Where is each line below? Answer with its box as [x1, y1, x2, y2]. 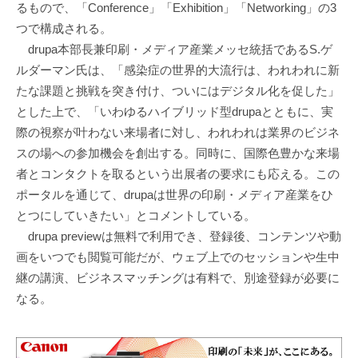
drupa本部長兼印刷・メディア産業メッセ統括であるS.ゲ [16, 42, 332, 57]
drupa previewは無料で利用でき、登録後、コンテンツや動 [16, 229, 341, 244]
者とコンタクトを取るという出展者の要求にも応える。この [16, 167, 340, 181]
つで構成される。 [16, 22, 112, 36]
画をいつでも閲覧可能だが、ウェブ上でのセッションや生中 [16, 250, 340, 265]
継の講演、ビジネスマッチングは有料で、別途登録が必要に [16, 271, 340, 285]
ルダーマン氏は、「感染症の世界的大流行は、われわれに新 [16, 63, 340, 78]
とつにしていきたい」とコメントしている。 [16, 209, 256, 223]
